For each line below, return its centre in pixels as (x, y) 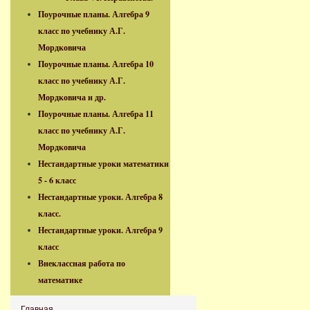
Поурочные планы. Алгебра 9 (94, 14)
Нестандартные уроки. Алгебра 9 (100, 230)
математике (60, 280)
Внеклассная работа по (82, 263)
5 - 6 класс (57, 180)
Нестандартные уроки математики (103, 163)
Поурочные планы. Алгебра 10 (96, 64)
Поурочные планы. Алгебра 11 (96, 113)
